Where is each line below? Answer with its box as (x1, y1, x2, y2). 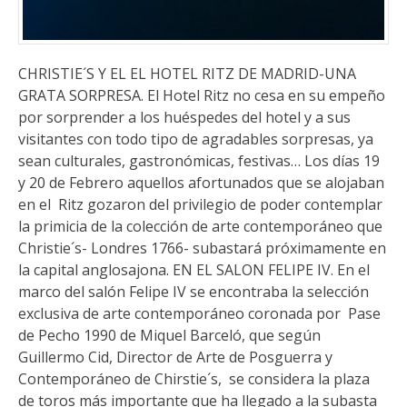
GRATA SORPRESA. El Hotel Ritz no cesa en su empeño (18, 85, 385, 106)
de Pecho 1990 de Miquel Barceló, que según (18, 325, 321, 346)
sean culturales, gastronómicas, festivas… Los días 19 (18, 151, 380, 172)
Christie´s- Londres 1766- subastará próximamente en (18, 238, 386, 259)
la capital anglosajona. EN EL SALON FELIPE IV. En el (18, 260, 370, 281)
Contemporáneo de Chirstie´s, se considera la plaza (18, 369, 370, 390)
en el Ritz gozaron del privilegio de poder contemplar (18, 194, 382, 215)
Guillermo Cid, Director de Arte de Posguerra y (18, 347, 333, 368)
